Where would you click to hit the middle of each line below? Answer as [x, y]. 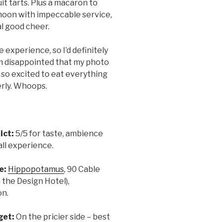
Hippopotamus [36, 169]
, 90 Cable [82, 169]
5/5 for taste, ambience [58, 134]
